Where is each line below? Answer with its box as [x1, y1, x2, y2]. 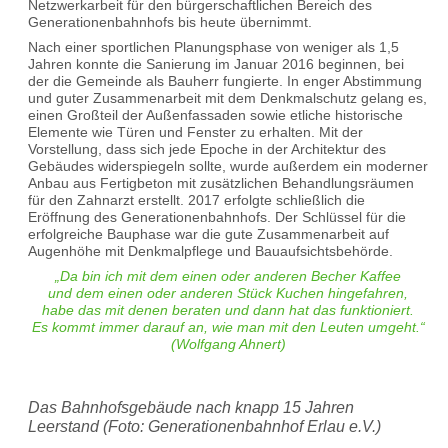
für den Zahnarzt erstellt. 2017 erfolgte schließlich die [28, 192, 365, 209]
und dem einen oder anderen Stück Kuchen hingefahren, [48, 285, 408, 302]
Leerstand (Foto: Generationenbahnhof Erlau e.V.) [28, 418, 381, 436]
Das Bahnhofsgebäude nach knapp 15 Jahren [28, 399, 354, 417]
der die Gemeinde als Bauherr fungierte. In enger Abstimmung [28, 73, 422, 90]
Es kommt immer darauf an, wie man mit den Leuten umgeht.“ [31, 319, 425, 336]
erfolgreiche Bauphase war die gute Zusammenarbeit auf [28, 226, 389, 243]
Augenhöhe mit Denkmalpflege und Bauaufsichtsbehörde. [28, 243, 393, 260]
